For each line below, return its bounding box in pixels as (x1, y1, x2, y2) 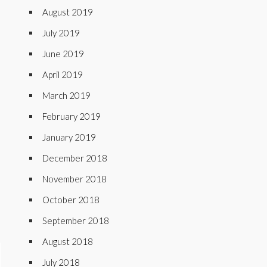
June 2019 (42, 48, 84, 59)
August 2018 (42, 236, 93, 247)
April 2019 (42, 69, 83, 80)
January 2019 (42, 132, 96, 142)
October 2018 (42, 194, 100, 205)
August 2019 (42, 7, 93, 17)
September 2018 (42, 215, 109, 226)
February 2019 (42, 111, 101, 122)
